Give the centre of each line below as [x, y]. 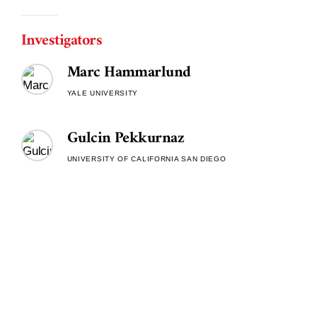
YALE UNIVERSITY [103, 93]
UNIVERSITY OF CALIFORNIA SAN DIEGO [146, 159]
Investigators [62, 41]
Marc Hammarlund [129, 73]
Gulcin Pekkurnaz [126, 139]
